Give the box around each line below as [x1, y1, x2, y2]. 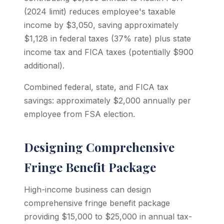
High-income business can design [24, 184, 151, 194]
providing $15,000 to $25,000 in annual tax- [24, 211, 192, 221]
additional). [24, 60, 64, 70]
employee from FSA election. [24, 109, 135, 119]
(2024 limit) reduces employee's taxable [24, 6, 175, 16]
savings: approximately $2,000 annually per [24, 95, 191, 105]
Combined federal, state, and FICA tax [24, 82, 168, 92]
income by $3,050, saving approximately [24, 20, 178, 30]
